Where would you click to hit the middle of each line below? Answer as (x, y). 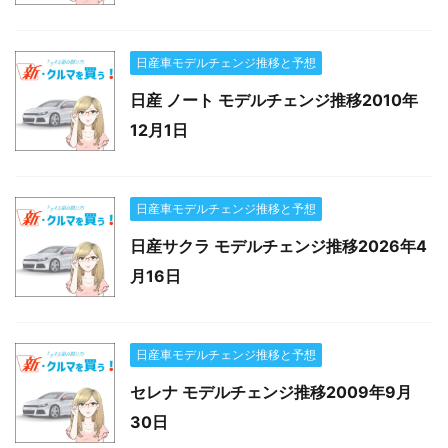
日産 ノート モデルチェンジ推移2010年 (274, 99)
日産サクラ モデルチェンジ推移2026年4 (278, 245)
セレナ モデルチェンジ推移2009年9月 (271, 391)
